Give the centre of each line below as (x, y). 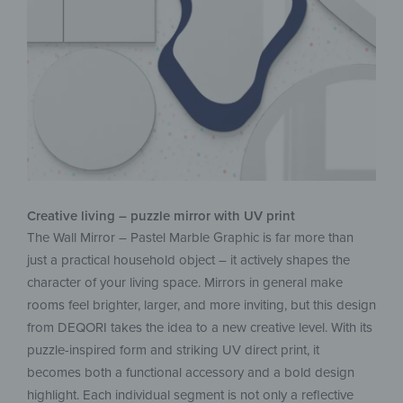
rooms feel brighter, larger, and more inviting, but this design (201, 304)
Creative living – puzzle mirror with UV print (161, 215)
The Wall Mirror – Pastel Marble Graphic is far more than (190, 237)
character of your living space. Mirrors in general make (185, 282)
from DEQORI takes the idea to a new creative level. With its (200, 327)
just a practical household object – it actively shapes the (188, 260)
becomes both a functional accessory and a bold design (191, 372)
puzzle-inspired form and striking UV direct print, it (173, 349)
